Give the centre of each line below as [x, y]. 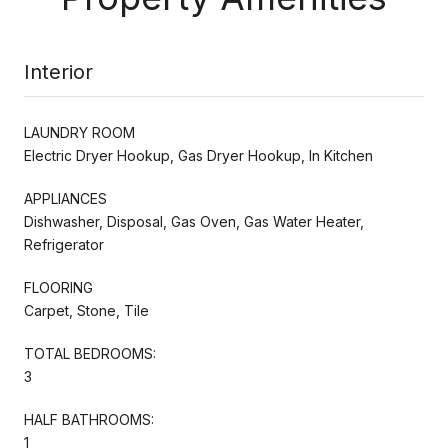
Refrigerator [64, 244]
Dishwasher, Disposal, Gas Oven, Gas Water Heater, [194, 221]
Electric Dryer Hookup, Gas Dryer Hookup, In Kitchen [198, 155]
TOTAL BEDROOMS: [90, 353]
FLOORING [58, 287]
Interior [58, 71]
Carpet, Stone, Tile [86, 310]
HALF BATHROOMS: [89, 419]
